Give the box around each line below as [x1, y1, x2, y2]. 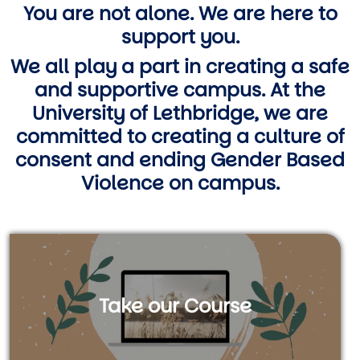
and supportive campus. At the [35, 76, 325, 103]
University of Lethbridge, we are [32, 100, 328, 126]
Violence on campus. [80, 170, 280, 196]
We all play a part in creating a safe [10, 53, 350, 80]
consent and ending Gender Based [15, 146, 345, 173]
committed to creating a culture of [15, 123, 345, 149]
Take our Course [99, 292, 252, 319]
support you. [121, 23, 239, 50]
